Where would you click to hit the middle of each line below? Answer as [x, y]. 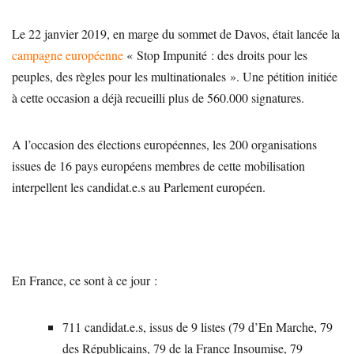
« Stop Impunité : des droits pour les [215, 55]
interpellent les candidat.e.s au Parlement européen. [139, 186]
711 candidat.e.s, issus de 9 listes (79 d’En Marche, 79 [198, 326]
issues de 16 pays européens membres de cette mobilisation [158, 165]
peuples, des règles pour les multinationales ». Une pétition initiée [175, 76]
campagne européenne [68, 55]
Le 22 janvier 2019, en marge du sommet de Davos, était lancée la [176, 33]
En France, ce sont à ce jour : [85, 280]
